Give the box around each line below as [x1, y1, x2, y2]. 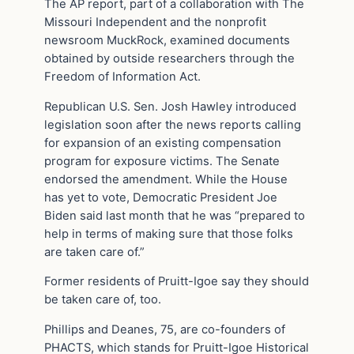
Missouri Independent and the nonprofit [44, 14, 266, 29]
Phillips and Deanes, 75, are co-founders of [44, 322, 285, 337]
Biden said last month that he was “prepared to [44, 208, 305, 223]
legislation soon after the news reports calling [44, 117, 301, 132]
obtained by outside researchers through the [44, 51, 295, 66]
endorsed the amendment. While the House [44, 171, 288, 186]
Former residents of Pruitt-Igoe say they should [44, 274, 309, 289]
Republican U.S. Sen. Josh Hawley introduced [44, 99, 296, 114]
